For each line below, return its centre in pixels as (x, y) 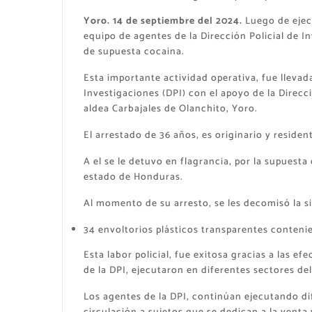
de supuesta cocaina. (134, 52)
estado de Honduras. (133, 177)
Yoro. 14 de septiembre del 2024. (163, 21)
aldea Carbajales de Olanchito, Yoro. (170, 109)
